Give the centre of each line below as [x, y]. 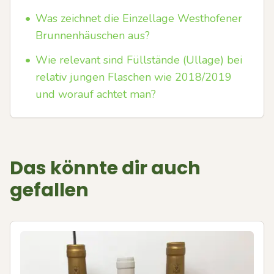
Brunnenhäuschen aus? [93, 35]
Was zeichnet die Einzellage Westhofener [139, 18]
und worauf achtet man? [96, 94]
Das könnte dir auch [105, 168]
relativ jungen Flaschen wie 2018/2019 [134, 77]
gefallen [49, 190]
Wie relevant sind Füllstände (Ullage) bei [139, 60]
